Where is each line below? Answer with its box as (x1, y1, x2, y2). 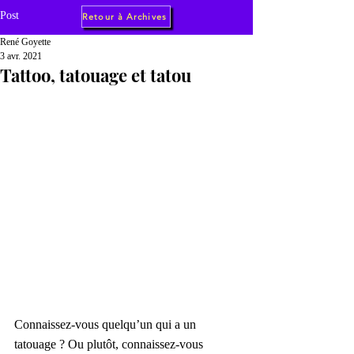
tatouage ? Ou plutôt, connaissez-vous (14, 337, 206, 351)
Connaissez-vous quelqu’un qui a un (14, 318, 199, 331)
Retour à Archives (82, 11, 167, 22)
